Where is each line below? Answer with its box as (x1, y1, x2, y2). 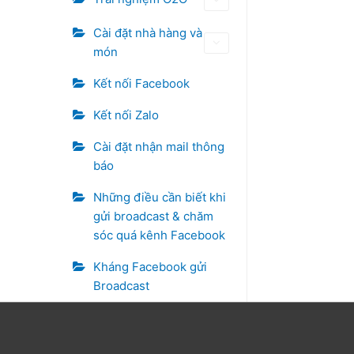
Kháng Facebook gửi (93, 259, 207, 274)
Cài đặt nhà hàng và (93, 25, 202, 40)
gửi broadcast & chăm (93, 209, 213, 224)
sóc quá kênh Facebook (93, 228, 225, 243)
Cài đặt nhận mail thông (93, 139, 224, 154)
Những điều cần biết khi (93, 190, 226, 205)
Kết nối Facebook (93, 76, 190, 91)
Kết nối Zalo (93, 107, 159, 122)
